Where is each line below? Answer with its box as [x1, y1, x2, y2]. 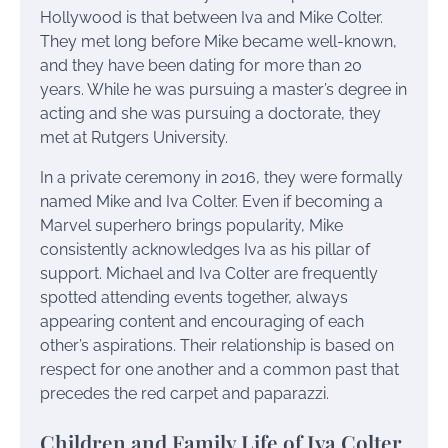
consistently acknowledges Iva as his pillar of [40, 240, 370, 260]
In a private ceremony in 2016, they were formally [40, 168, 403, 188]
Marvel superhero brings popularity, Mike [40, 216, 343, 236]
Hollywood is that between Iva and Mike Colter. [40, 8, 383, 28]
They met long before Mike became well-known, [40, 32, 397, 52]
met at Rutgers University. [40, 128, 228, 148]
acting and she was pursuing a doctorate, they [40, 104, 381, 124]
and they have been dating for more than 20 [40, 56, 362, 76]
